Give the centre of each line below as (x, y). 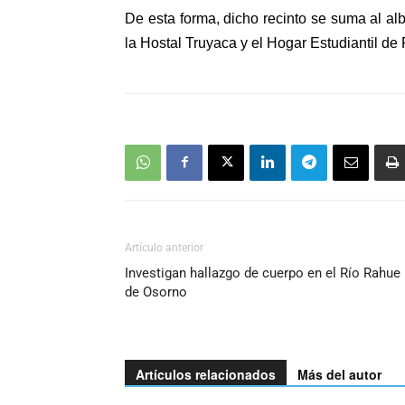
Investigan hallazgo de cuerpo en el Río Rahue (263, 273)
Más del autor (339, 374)
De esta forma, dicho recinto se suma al (255, 18)
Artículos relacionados (206, 374)
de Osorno (156, 292)
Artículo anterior (164, 247)
